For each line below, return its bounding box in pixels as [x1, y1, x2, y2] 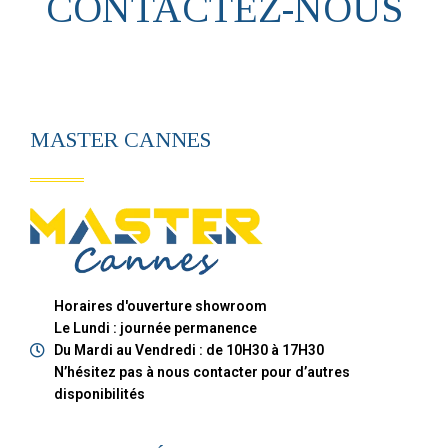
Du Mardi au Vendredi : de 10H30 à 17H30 [53, 342, 324, 359]
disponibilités [53, 386, 145, 403]
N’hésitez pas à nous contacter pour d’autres [53, 364, 350, 381]
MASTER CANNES [30, 126, 211, 152]
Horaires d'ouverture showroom [53, 298, 267, 315]
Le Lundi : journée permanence [53, 320, 257, 337]
